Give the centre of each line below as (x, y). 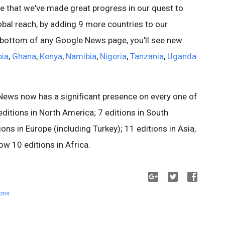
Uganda (182, 56)
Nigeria (113, 56)
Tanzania (147, 56)
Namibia (81, 56)
